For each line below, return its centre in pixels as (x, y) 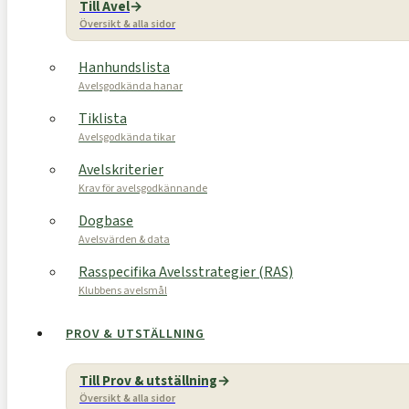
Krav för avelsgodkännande (143, 189)
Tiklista (103, 119)
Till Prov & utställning (148, 381)
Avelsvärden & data (124, 240)
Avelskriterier (121, 170)
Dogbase (106, 221)
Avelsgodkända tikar (127, 137)
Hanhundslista (124, 68)
